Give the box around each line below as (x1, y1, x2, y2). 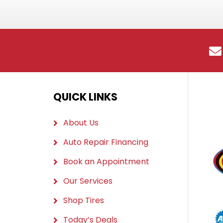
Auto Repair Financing (63, 136, 149, 148)
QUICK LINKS (53, 89, 118, 104)
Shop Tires (63, 194, 105, 206)
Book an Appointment (63, 155, 150, 167)
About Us (63, 116, 99, 128)
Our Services (63, 175, 113, 187)
